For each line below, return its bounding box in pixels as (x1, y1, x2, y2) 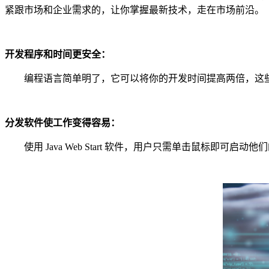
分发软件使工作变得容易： (5, 117, 120, 128)
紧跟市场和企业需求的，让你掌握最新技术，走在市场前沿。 (5, 4, 264, 15)
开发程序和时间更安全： (5, 49, 110, 59)
